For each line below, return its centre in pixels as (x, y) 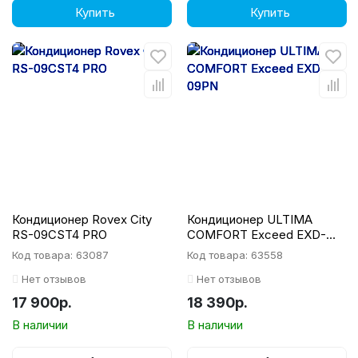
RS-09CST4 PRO (60, 235)
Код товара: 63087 (60, 255)
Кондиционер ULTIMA (250, 219)
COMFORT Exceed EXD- (257, 235)
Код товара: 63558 (235, 255)
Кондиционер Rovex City (82, 219)
